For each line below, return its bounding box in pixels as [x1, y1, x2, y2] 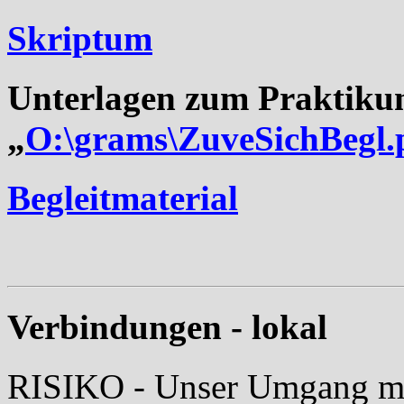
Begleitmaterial [7, 179, 238, 218]
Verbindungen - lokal [7, 307, 327, 346]
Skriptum [7, 18, 152, 58]
